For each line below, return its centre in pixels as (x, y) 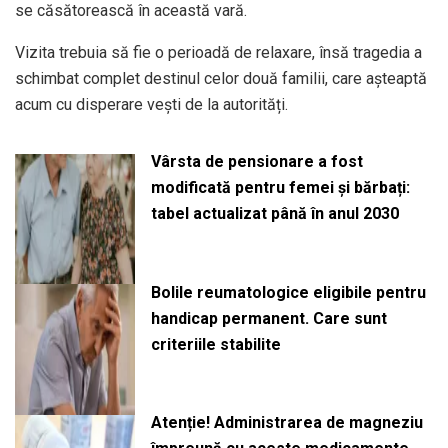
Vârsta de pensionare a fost (256, 161)
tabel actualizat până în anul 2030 (274, 213)
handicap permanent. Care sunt (268, 318)
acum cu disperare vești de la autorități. (151, 104)
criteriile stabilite (215, 344)
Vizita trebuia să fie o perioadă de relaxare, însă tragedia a (218, 52)
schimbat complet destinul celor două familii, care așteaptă (221, 78)
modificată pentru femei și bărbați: (280, 187)
